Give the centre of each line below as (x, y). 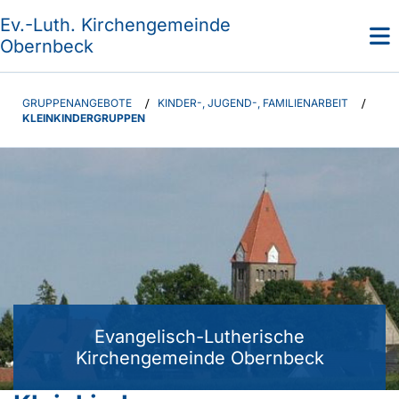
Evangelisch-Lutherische (199, 337)
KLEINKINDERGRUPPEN (84, 118)
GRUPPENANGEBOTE (77, 102)
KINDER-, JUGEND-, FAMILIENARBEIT (253, 102)
